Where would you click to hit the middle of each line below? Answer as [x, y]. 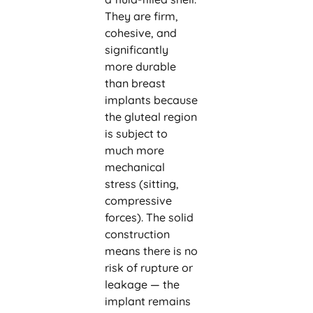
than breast [135, 83]
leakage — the [142, 284]
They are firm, [141, 16]
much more [134, 150]
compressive [138, 201]
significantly [136, 50]
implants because [151, 100]
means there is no [151, 251]
